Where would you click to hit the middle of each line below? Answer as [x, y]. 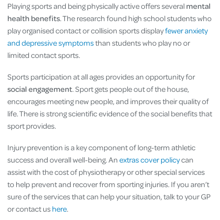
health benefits [34, 18]
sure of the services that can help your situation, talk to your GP [109, 197]
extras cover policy [150, 160]
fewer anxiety [186, 31]
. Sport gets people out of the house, [131, 89]
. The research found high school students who [136, 18]
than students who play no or [142, 43]
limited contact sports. [44, 55]
